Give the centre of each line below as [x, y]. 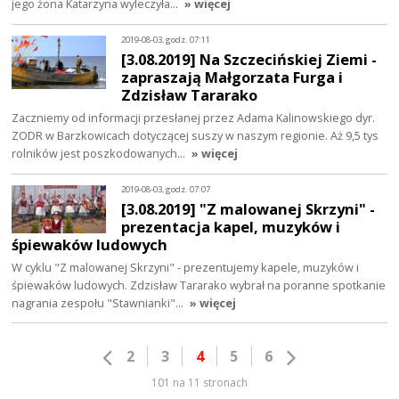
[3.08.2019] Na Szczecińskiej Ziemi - [249, 59]
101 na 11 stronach [199, 383]
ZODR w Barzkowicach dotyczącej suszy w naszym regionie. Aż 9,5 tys [195, 135]
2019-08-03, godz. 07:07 [166, 190]
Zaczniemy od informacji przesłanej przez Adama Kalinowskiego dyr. [194, 117]
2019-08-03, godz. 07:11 [166, 40]
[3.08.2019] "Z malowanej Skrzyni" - [248, 208]
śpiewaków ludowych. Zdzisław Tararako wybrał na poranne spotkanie [199, 285]
